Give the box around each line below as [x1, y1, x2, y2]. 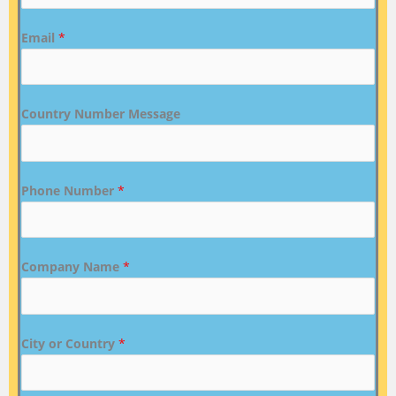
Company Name [21, 258, 123, 276]
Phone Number [21, 181, 118, 199]
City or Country [21, 334, 118, 352]
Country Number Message [21, 105, 180, 123]
